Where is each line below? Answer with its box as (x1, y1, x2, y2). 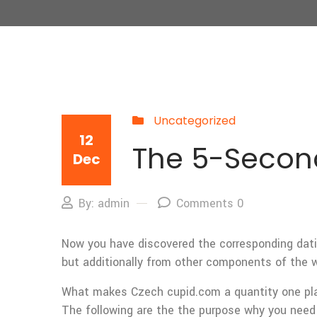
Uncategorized (154, 113, 236, 129)
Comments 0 (176, 195, 243, 212)
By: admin (79, 195, 129, 212)
